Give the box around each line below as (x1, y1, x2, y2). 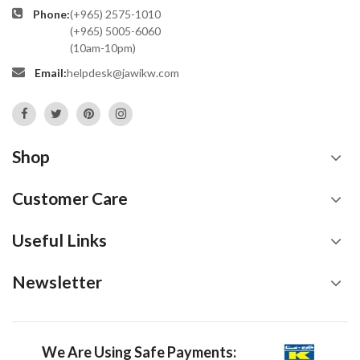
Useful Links (12, 230, 107, 251)
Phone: (33, 7, 70, 22)
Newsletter (12, 272, 102, 292)
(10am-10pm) (70, 41, 136, 55)
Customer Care (12, 188, 128, 209)
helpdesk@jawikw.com (67, 66, 179, 80)
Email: (35, 66, 67, 80)
